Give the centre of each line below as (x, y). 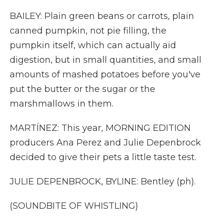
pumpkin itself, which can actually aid (93, 45)
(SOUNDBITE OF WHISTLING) (74, 206)
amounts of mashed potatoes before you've (105, 74)
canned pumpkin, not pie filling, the (88, 31)
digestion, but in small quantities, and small (106, 60)
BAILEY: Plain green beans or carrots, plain (102, 16)
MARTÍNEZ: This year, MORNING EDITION (100, 128)
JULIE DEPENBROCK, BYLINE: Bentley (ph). (103, 182)
